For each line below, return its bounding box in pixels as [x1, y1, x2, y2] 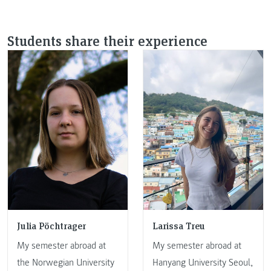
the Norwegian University [17, 256, 114, 269]
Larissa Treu [152, 219, 205, 232]
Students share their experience [7, 31, 207, 50]
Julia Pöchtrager [17, 219, 86, 232]
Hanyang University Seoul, [152, 256, 253, 269]
